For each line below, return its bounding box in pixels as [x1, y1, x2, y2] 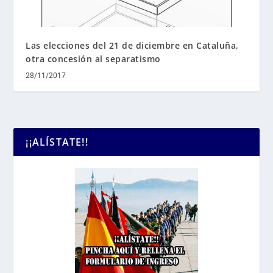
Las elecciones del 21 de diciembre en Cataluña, [26, 39, 239, 51]
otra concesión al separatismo [26, 52, 161, 65]
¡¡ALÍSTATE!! [26, 135, 88, 149]
